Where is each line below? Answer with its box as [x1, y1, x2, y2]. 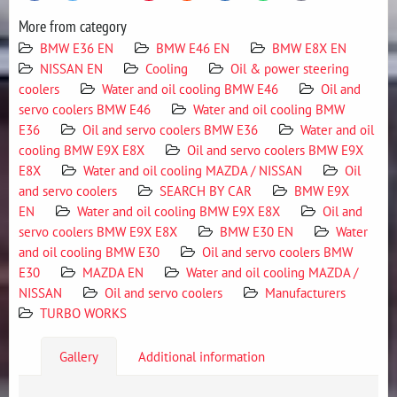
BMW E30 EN [220, 222, 293, 240]
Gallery [59, 347, 98, 365]
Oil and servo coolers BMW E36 [82, 121, 258, 138]
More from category [19, 16, 127, 36]
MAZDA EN [82, 263, 144, 281]
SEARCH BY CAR [160, 182, 252, 199]
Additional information [138, 347, 265, 365]
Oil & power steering [230, 59, 349, 77]
